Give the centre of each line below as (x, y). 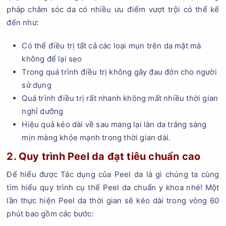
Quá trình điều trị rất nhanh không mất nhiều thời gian (120, 98)
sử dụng (37, 85)
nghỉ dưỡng (43, 111)
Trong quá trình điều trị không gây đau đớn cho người (119, 72)
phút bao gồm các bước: (50, 214)
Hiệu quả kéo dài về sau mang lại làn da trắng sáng (114, 124)
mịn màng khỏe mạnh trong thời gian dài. (96, 137)
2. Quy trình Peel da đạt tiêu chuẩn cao (104, 156)
